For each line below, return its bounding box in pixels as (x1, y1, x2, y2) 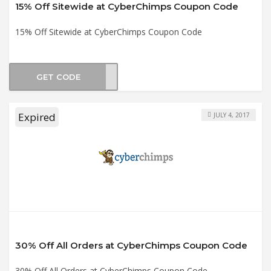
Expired (18, 109, 56, 124)
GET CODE (36, 72, 80, 82)
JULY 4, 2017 (214, 111, 250, 119)
